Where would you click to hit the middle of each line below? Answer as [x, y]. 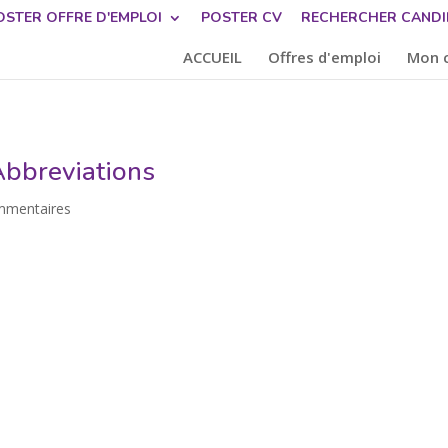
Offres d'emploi [324, 57]
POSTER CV [241, 17]
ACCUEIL [212, 57]
